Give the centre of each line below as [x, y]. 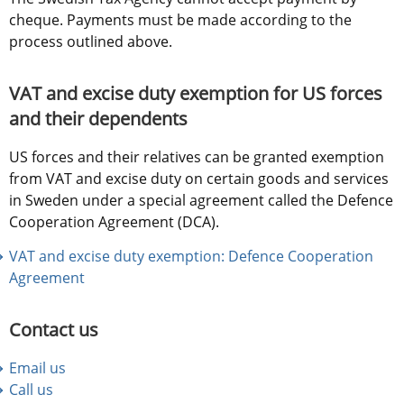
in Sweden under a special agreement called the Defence [201, 201]
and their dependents [98, 119]
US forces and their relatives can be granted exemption [197, 157]
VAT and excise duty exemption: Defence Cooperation [191, 257]
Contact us [54, 330]
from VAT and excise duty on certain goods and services [199, 179]
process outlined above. [91, 42]
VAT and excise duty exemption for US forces [196, 94]
